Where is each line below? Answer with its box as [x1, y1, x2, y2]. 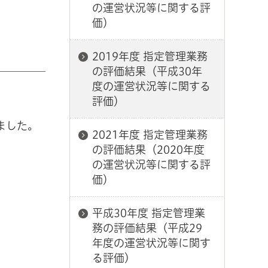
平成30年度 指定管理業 [92, 208, 205, 218]
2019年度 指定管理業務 [92, 51, 208, 62]
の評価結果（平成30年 [92, 66, 202, 77]
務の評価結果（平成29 [92, 223, 202, 233]
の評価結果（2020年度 [92, 144, 205, 155]
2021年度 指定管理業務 [92, 129, 208, 140]
